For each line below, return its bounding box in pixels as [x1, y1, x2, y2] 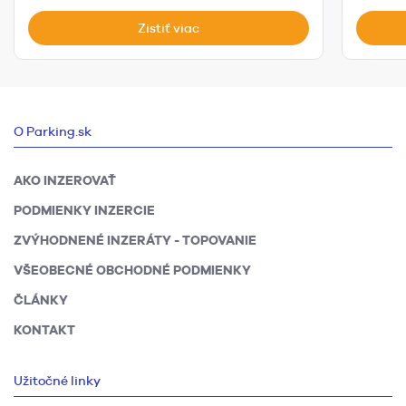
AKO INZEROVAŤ [14, 173, 116, 188]
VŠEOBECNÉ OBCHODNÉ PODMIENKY [14, 263, 251, 278]
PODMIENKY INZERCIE [14, 203, 155, 218]
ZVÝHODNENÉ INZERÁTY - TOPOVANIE [14, 233, 256, 248]
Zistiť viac [138, 21, 200, 36]
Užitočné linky [14, 373, 101, 389]
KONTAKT [14, 323, 75, 338]
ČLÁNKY [14, 293, 68, 308]
